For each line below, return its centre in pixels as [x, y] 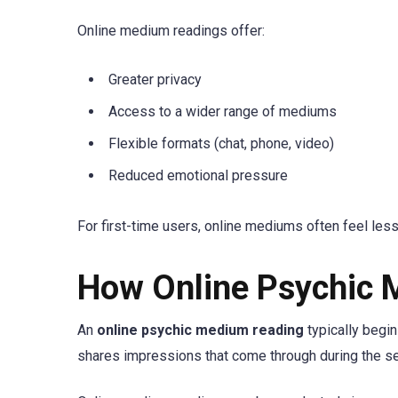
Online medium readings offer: [171, 31]
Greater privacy [155, 80]
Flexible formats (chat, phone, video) [221, 144]
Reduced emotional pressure [198, 176]
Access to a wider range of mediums [223, 112]
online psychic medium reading [200, 330]
